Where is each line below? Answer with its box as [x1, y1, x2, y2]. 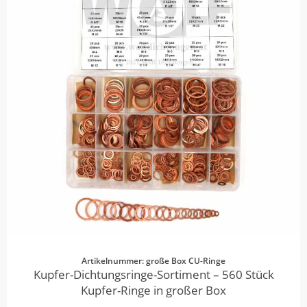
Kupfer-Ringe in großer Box [81, 282, 226, 299]
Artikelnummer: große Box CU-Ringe [82, 255, 225, 267]
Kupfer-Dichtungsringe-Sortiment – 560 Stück [33, 267, 274, 283]
